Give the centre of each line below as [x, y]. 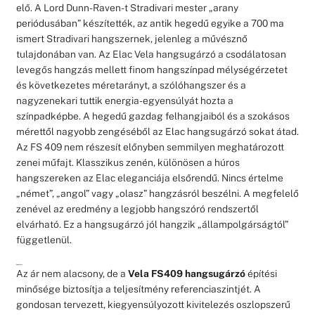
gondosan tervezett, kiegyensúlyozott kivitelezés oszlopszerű [153, 304]
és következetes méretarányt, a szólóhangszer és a [131, 85]
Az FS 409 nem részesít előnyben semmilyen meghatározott [150, 147]
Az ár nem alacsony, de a [71, 273]
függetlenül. [44, 239]
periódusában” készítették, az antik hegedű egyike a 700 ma [150, 23]
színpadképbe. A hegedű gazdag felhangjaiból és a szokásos [153, 116]
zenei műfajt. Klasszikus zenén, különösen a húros [128, 162]
